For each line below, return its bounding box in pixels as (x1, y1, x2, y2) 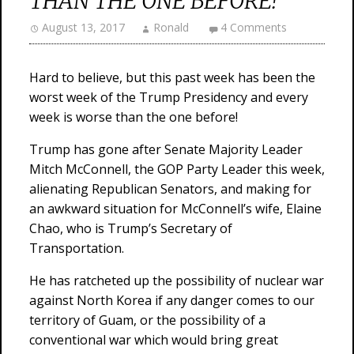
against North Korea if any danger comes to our (29, 292, 314, 309)
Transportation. (29, 239, 124, 257)
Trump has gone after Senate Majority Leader (29, 141, 303, 158)
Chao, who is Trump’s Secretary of (29, 220, 232, 237)
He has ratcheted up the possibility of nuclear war (29, 272, 324, 289)
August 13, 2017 (42, 20, 125, 35)
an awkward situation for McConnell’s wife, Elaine (29, 200, 322, 217)
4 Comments (220, 20, 287, 35)
